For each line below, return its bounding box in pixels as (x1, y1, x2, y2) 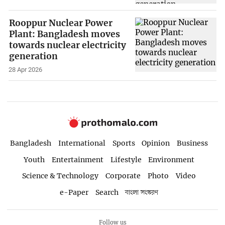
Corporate (105, 171, 141, 181)
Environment (148, 155, 195, 164)
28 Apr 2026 (9, 65, 43, 73)
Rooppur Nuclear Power (9, 17, 113, 29)
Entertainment (51, 155, 103, 164)
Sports (112, 138, 135, 148)
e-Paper (59, 188, 88, 197)
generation (9, 50, 58, 62)
